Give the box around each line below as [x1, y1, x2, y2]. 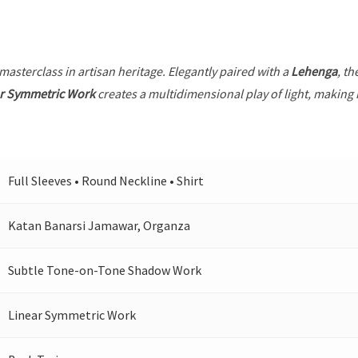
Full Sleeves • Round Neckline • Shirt [8, 173, 205, 189]
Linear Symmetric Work [8, 307, 137, 323]
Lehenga [291, 63, 338, 79]
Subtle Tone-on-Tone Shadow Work [8, 262, 202, 278]
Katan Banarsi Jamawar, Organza [8, 217, 191, 233]
